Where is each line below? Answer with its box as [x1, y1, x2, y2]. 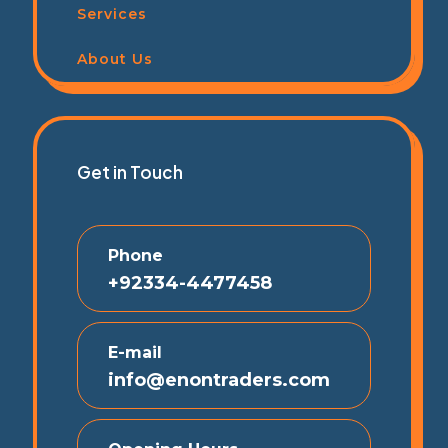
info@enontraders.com [108, 368, 330, 391]
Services [77, 4, 147, 23]
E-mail [108, 342, 162, 362]
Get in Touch [77, 160, 183, 183]
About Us [77, 49, 153, 68]
